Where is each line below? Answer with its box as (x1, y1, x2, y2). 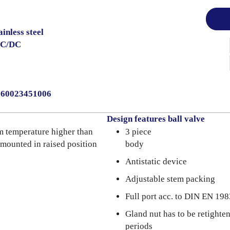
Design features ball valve (107, 114, 205, 124)
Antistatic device (125, 157, 187, 166)
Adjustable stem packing (125, 174, 215, 184)
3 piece (125, 127, 151, 137)
